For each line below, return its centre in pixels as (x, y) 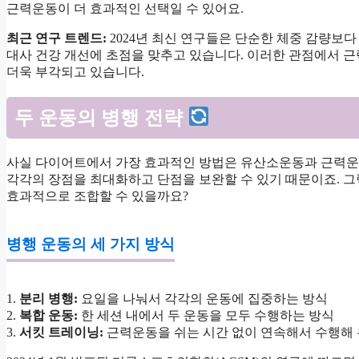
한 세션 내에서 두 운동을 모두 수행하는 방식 (206, 315)
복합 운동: (48, 315)
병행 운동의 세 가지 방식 (91, 244)
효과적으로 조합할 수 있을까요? (97, 196)
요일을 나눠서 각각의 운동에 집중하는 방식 (203, 298)
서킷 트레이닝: (61, 332)
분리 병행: (48, 298)
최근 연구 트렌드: (56, 38)
